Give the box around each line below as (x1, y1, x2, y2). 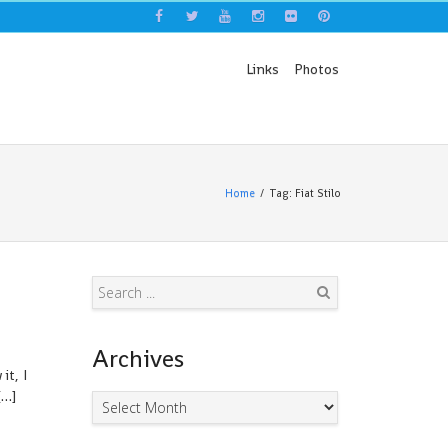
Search (308, 315, 346, 329)
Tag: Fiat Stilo (269, 186, 341, 200)
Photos (293, 60, 339, 78)
